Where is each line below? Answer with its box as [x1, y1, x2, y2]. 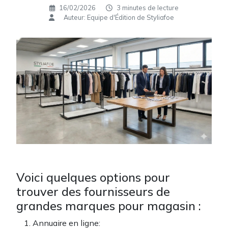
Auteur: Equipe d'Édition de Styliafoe [64, 13, 174, 21]
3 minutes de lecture [115, 4, 179, 12]
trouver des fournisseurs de [16, 184, 170, 199]
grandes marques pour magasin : [16, 198, 201, 214]
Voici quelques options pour [16, 169, 170, 185]
